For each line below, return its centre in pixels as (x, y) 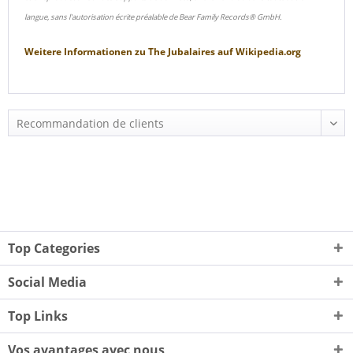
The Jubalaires (182, 52)
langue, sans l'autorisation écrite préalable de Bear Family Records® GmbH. (153, 17)
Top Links (38, 316)
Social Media (47, 282)
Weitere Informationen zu (85, 52)
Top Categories (54, 248)
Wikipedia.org (267, 52)
